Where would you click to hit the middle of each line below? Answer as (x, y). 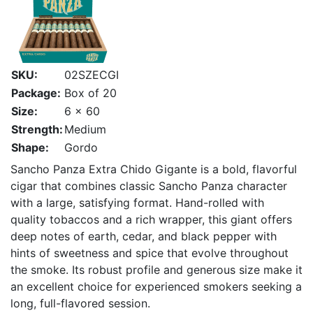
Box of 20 (90, 93)
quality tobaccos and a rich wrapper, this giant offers (151, 220)
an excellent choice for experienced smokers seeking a (156, 287)
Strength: (37, 129)
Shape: (30, 147)
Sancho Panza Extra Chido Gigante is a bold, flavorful (154, 169)
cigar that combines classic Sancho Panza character (149, 186)
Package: (36, 93)
